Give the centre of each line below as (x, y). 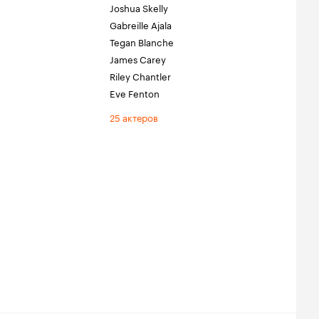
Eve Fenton (135, 93)
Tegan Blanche (142, 41)
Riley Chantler (140, 75)
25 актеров (134, 117)
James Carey (138, 58)
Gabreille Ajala (141, 24)
